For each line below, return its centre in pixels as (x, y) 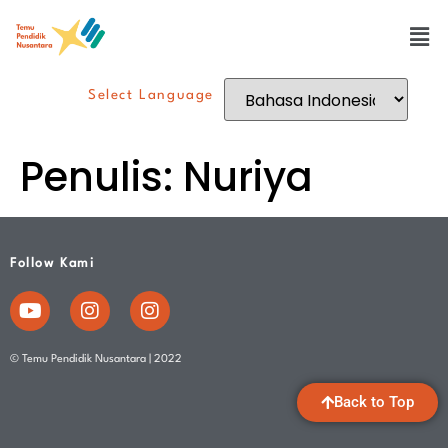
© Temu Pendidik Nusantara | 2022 (96, 359)
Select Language (151, 94)
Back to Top (374, 401)
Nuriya (248, 176)
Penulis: (101, 176)
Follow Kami (52, 263)
